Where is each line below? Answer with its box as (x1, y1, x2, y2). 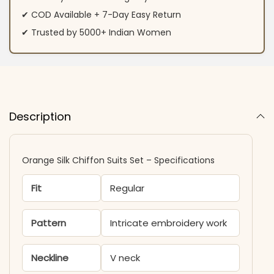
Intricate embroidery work (109, 216, 227, 229)
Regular (109, 181, 144, 194)
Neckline (31, 251, 68, 264)
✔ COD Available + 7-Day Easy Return (21, 9, 181, 21)
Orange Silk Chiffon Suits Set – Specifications (22, 154, 215, 166)
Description (9, 108, 71, 124)
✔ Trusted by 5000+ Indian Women (21, 26, 171, 39)
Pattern (31, 216, 66, 229)
